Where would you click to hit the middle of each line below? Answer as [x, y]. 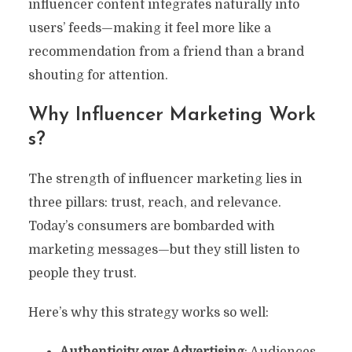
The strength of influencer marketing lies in [165, 179]
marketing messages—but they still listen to [163, 249]
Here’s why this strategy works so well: [148, 312]
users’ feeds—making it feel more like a [149, 28]
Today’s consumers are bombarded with [151, 226]
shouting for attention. [98, 75]
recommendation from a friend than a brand [166, 51]
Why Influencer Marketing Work [172, 115]
